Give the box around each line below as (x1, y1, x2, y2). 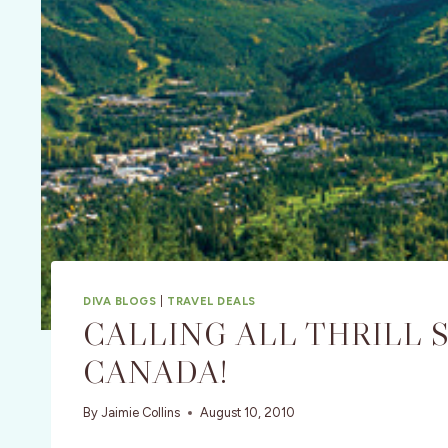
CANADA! (83, 351, 228, 392)
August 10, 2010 (200, 405, 296, 421)
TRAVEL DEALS (167, 293, 257, 308)
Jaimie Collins (101, 405, 181, 421)
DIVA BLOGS (83, 293, 157, 308)
